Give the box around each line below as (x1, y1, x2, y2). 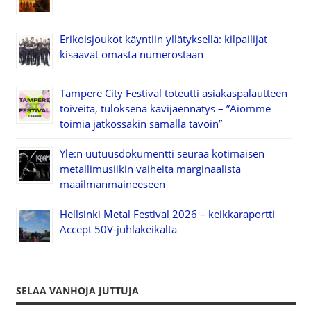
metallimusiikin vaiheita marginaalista (59, 162, 241, 176)
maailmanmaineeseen (59, 177, 165, 192)
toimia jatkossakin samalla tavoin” (59, 117, 222, 131)
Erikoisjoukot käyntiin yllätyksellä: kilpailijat (59, 32, 267, 47)
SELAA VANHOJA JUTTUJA (15, 284, 139, 298)
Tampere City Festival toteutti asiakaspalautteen (59, 86, 287, 101)
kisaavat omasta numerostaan (59, 47, 203, 62)
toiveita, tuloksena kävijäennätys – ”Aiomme (59, 101, 271, 116)
